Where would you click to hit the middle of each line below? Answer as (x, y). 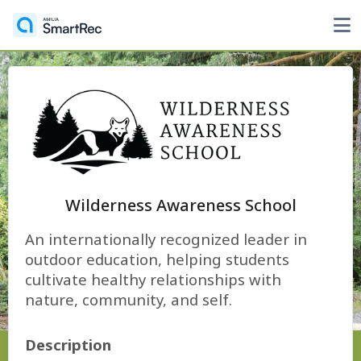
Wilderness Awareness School (180, 205)
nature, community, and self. (129, 299)
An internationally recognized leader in (166, 239)
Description (68, 344)
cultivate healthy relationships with (153, 279)
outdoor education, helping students (157, 259)
